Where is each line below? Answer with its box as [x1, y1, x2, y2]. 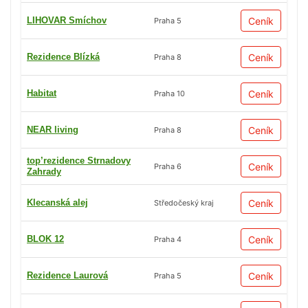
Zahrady [27, 166, 61, 177]
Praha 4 [154, 234, 181, 244]
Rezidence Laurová [27, 270, 108, 281]
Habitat [27, 88, 56, 99]
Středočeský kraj [154, 197, 214, 208]
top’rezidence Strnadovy [27, 155, 131, 166]
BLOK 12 [27, 234, 64, 245]
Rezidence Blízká [27, 52, 100, 63]
